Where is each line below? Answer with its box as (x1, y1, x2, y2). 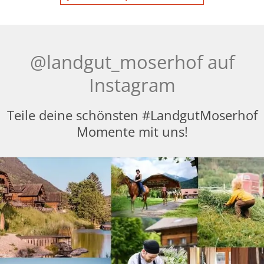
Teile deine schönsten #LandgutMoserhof (6, 105, 258, 124)
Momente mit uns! (76, 122, 188, 140)
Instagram (88, 72, 176, 97)
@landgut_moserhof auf (29, 49, 235, 74)
